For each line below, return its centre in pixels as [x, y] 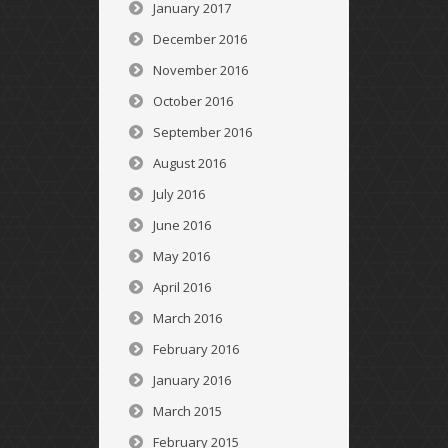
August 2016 [189, 163]
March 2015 [187, 411]
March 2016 [187, 318]
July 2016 [179, 194]
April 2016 [182, 287]
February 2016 [196, 349]
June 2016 [182, 225]
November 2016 [200, 70]
